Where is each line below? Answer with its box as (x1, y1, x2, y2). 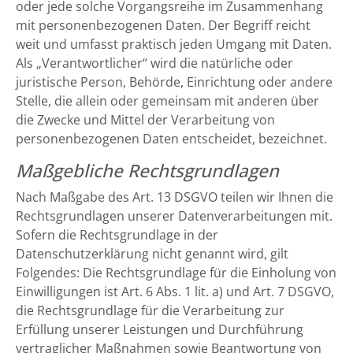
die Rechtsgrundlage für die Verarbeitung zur (16, 302, 284, 319)
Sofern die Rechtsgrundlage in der (16, 226, 218, 243)
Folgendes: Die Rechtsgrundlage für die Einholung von (16, 264, 336, 281)
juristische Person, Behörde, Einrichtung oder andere (16, 73, 333, 91)
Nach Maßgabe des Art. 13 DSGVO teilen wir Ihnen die (16, 188, 333, 206)
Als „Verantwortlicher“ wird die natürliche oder (16, 54, 293, 72)
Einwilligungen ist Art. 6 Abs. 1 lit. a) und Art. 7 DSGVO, (16, 283, 334, 300)
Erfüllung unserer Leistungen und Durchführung (16, 321, 303, 338)
